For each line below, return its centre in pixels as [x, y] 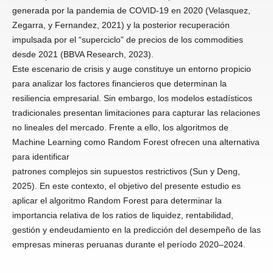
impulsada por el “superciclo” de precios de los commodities [127, 40]
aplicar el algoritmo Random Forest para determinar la [117, 200]
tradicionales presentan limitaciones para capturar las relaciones [136, 113]
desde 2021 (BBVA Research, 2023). [83, 54]
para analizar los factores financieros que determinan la [119, 83]
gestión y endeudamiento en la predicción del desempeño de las [136, 230]
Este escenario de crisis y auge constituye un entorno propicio [131, 69]
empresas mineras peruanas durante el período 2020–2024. [129, 244]
